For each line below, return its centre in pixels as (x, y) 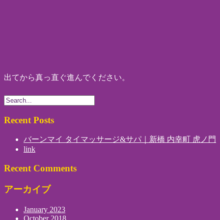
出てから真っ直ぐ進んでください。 (67, 77)
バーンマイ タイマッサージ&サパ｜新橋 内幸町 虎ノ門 (120, 139)
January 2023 (44, 209)
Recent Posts (29, 120)
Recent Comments (40, 168)
